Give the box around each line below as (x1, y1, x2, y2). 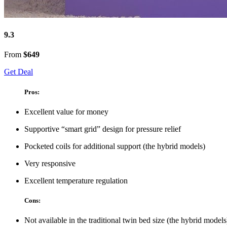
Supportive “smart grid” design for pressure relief (24, 124, 181, 133)
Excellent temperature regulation (24, 176, 128, 185)
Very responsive (24, 159, 75, 168)
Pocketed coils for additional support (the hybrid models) (24, 141, 205, 150)
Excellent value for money (24, 107, 108, 116)
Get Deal (4, 67, 33, 77)
